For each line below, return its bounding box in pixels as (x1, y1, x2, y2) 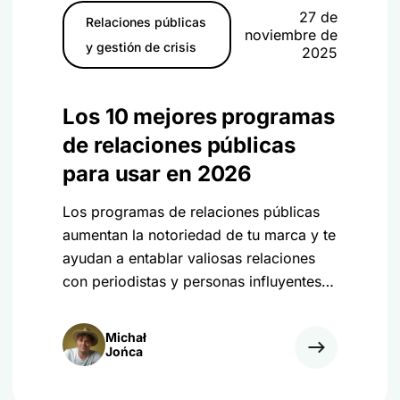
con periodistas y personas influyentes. (62, 272, 326, 290)
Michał (105, 329, 146, 345)
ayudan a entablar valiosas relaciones (62, 249, 315, 267)
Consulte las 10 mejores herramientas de (62, 296, 335, 313)
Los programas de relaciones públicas (62, 203, 320, 221)
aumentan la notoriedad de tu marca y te (62, 226, 336, 244)
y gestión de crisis (86, 39, 196, 54)
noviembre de (245, 26, 337, 44)
